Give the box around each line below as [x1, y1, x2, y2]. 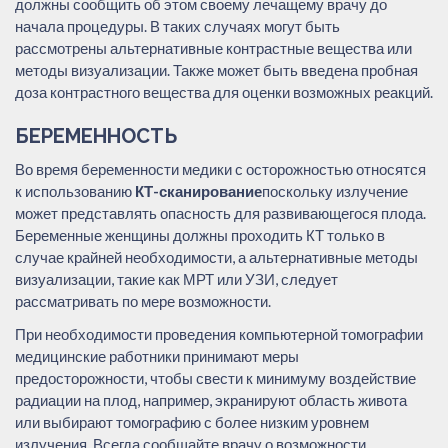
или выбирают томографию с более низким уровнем [15, 412, 369, 431]
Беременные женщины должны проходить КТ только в [15, 225, 385, 244]
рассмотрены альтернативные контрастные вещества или [15, 38, 412, 57]
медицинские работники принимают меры [15, 346, 299, 365]
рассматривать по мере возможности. [15, 291, 271, 310]
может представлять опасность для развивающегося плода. [15, 203, 426, 222]
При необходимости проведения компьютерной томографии [15, 324, 423, 343]
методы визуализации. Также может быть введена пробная [15, 60, 418, 79]
